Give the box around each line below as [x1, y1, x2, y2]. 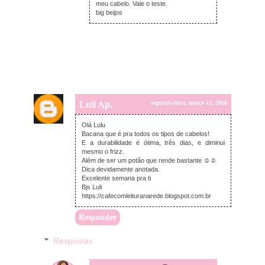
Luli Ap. [79, 99, 112, 110]
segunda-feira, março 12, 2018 [151, 99, 227, 106]
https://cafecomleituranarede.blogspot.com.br [82, 192, 211, 200]
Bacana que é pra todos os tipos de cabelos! [82, 130, 209, 138]
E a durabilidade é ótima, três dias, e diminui [82, 139, 225, 147]
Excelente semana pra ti [82, 174, 151, 182]
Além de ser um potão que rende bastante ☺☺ [82, 157, 216, 164]
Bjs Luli [82, 183, 102, 191]
